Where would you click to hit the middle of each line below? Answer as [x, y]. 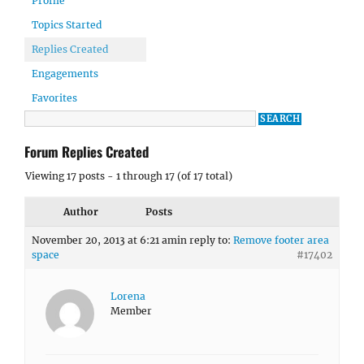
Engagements [65, 74]
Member [131, 311]
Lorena [128, 296]
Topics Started [67, 25]
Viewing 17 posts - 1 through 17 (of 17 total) [129, 176]
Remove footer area [281, 240]
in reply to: [205, 240]
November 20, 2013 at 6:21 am [104, 240]
